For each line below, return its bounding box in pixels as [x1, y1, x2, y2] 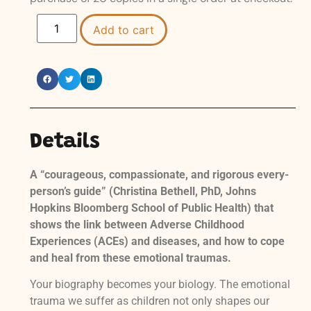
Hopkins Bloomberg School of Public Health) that [29, 201, 274, 215]
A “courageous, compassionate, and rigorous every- [29, 167, 289, 181]
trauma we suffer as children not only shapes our [29, 294, 269, 308]
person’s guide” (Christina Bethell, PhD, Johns [29, 184, 256, 198]
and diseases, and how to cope [131, 234, 285, 248]
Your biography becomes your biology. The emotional [29, 278, 290, 292]
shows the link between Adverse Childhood [29, 217, 244, 231]
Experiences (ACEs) [29, 234, 131, 248]
